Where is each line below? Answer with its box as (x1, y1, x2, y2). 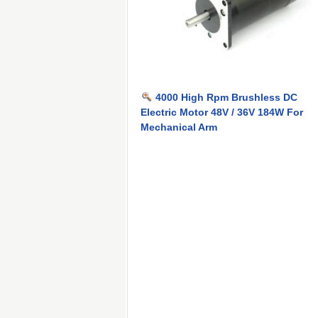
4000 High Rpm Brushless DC (155, 92, 297, 103)
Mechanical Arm (141, 121, 217, 133)
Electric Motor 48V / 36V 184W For (141, 106, 303, 118)
